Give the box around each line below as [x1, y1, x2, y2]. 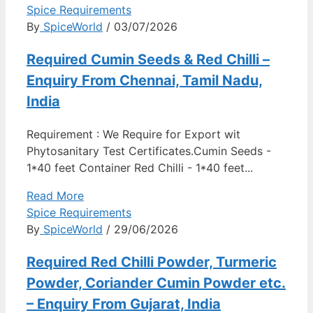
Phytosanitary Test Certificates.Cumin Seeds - [27, 144, 271, 158]
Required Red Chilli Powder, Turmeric [27, 254, 277, 270]
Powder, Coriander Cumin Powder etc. [27, 275, 286, 291]
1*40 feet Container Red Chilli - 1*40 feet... [27, 161, 253, 175]
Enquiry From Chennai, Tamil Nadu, [27, 72, 263, 89]
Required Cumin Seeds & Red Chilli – [27, 51, 270, 68]
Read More [27, 189, 84, 203]
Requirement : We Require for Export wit [27, 127, 240, 141]
